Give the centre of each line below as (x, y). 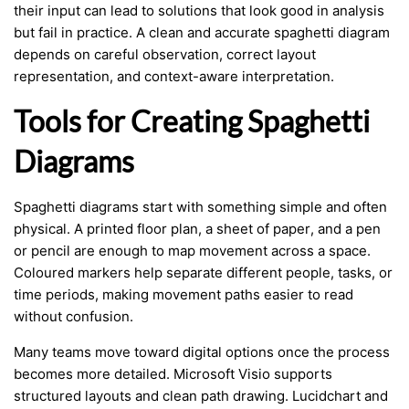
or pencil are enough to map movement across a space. (192, 251)
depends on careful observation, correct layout (165, 54)
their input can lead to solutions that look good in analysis (199, 10)
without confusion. (73, 316)
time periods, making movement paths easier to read (184, 294)
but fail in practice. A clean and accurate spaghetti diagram (202, 32)
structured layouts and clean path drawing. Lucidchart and (201, 396)
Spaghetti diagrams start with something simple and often (200, 207)
